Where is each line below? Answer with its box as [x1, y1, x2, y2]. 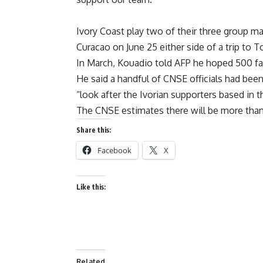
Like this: [76, 183, 106, 191]
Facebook [97, 145, 131, 156]
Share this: [76, 126, 111, 134]
